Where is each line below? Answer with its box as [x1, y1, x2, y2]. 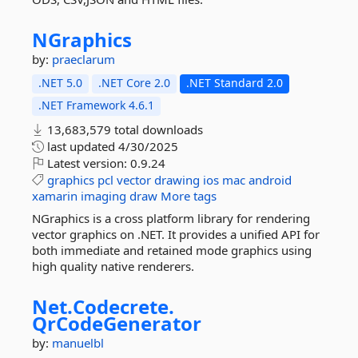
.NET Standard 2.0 [186, 75, 283, 90]
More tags [161, 188, 217, 204]
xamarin [32, 188, 78, 204]
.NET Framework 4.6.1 [38, 97, 154, 113]
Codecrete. [73, 293, 174, 320]
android [249, 172, 292, 188]
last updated [44, 138, 118, 154]
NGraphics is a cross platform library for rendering [32, 210, 310, 226]
